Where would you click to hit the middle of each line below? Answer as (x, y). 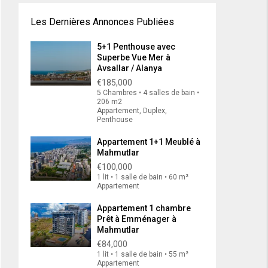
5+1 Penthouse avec (136, 47)
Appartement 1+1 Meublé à (149, 142)
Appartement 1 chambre (144, 208)
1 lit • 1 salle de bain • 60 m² (143, 177)
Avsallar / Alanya (130, 68)
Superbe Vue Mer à (134, 58)
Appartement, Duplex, (132, 111)
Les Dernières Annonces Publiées (102, 22)
